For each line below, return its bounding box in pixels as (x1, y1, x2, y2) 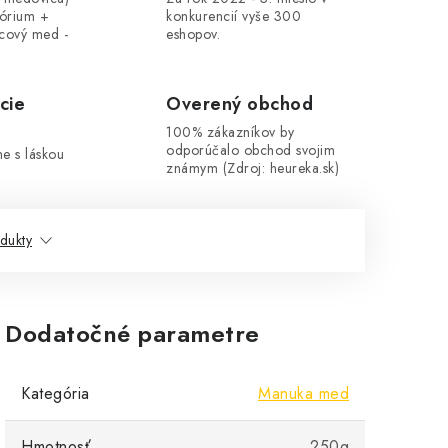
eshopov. (166, 24, 221, 44)
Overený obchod (166, 91, 314, 117)
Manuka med (258, 382, 349, 405)
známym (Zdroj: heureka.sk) (166, 158, 340, 178)
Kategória (21, 382, 90, 405)
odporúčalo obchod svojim (166, 140, 336, 160)
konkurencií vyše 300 (166, 6, 302, 26)
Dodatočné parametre (5, 316, 260, 351)
